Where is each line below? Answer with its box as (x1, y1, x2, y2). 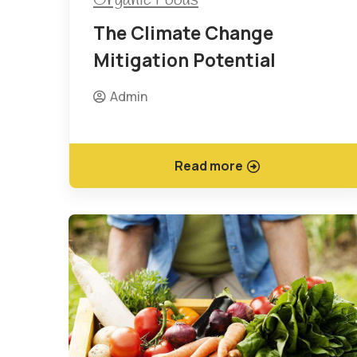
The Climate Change (93, 19, 273, 45)
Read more (174, 156, 243, 175)
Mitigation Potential (93, 46, 276, 73)
